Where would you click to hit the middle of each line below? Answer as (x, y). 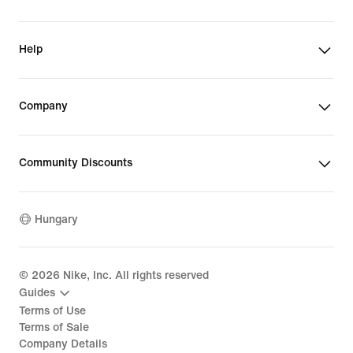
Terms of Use (52, 310)
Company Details (63, 344)
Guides (37, 293)
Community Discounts (76, 162)
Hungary (56, 220)
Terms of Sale (54, 327)
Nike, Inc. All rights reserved (134, 275)
